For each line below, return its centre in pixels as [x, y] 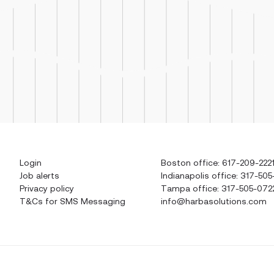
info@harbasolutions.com [214, 201]
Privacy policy [47, 188]
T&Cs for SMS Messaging [72, 201]
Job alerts [39, 176]
